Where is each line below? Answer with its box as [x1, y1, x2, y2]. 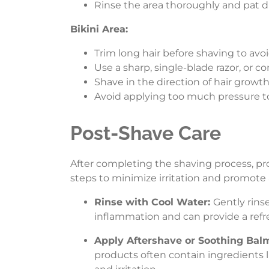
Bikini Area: [70, 23, 128, 35]
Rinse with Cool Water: [94, 196, 213, 208]
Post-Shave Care [70, 122, 221, 145]
